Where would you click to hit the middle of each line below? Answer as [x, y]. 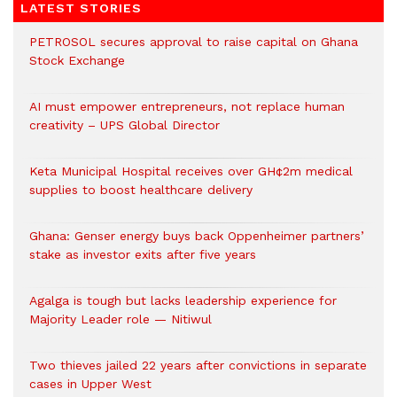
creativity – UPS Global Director [125, 125]
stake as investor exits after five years [143, 254]
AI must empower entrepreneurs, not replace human [187, 106]
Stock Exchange [77, 60]
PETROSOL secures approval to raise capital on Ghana [194, 42]
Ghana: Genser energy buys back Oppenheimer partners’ [197, 236]
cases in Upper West [90, 384]
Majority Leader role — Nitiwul [121, 319]
